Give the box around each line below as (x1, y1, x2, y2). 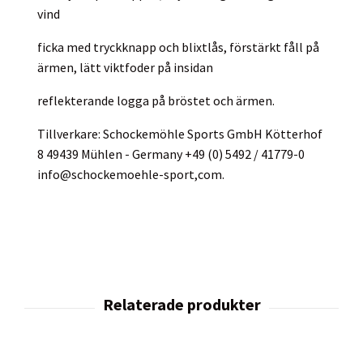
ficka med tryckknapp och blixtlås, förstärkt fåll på (37, 38, 319, 55)
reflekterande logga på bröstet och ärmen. (37, 92, 275, 109)
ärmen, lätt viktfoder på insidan (37, 58, 213, 75)
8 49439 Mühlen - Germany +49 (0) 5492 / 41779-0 (37, 145, 305, 162)
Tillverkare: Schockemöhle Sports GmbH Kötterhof (37, 125, 322, 142)
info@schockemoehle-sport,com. (37, 165, 224, 182)
